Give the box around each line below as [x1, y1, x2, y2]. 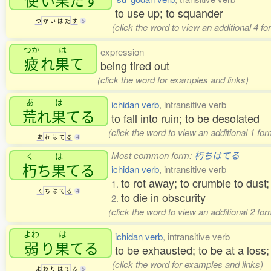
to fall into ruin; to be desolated [111, 110, 260, 126]
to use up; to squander [115, 5, 223, 21]
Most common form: [111, 149, 194, 162]
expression [100, 45, 144, 59]
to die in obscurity [121, 189, 206, 206]
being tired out [100, 57, 169, 74]
